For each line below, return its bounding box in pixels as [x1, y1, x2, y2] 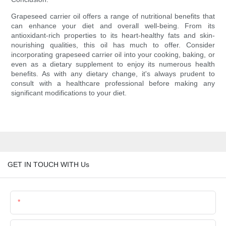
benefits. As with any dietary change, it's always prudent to [11, 70, 215, 78]
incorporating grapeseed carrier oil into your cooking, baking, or [11, 50, 215, 59]
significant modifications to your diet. [11, 89, 127, 97]
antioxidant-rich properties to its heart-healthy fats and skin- [11, 31, 215, 40]
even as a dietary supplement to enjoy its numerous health [11, 60, 215, 69]
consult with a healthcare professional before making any [11, 79, 215, 88]
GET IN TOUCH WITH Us [8, 160, 89, 168]
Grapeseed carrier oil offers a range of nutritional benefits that [11, 12, 215, 21]
